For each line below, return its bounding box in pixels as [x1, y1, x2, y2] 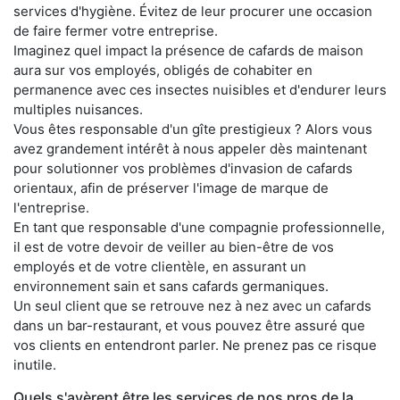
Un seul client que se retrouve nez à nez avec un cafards [13, 296, 371, 314]
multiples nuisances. [13, 100, 143, 118]
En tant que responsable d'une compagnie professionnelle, [13, 218, 385, 236]
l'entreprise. [13, 198, 89, 216]
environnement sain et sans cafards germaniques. [13, 277, 329, 295]
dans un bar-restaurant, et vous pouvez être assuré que [13, 316, 365, 334]
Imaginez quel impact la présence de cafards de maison [13, 41, 363, 59]
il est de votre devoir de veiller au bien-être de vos [13, 237, 334, 255]
